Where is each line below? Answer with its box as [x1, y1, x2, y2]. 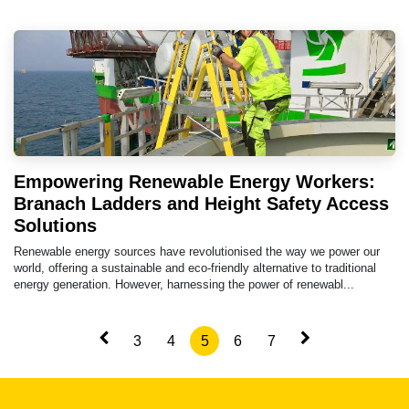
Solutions [14, 215, 97, 236]
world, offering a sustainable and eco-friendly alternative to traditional [14, 261, 376, 276]
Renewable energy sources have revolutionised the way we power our [14, 245, 380, 259]
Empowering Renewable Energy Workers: [14, 172, 375, 193]
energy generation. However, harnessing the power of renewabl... [14, 278, 354, 292]
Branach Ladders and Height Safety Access [14, 194, 389, 215]
